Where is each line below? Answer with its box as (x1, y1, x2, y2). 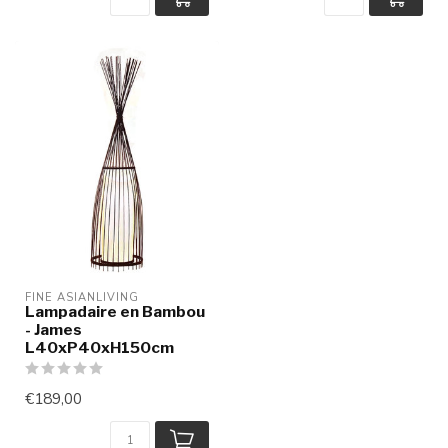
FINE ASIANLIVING (25, 289, 139, 305)
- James (25, 319, 82, 339)
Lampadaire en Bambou (25, 301, 205, 321)
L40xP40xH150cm (25, 337, 174, 357)
